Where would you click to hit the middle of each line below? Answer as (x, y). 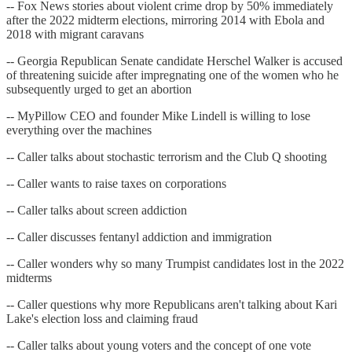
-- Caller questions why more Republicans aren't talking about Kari (172, 305)
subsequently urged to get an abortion (99, 90)
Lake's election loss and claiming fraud (102, 319)
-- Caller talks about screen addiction (97, 211)
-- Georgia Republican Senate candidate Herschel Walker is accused (174, 61)
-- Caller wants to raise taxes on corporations (116, 184)
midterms (29, 278)
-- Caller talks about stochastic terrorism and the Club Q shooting (167, 157)
